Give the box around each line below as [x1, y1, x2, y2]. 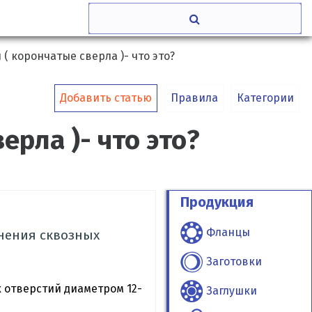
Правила [170, 91, 218, 104]
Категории [236, 91, 294, 104]
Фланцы [205, 226, 250, 240]
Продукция [180, 193, 254, 210]
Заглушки [205, 283, 257, 297]
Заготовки [205, 255, 262, 269]
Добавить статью [60, 91, 153, 104]
